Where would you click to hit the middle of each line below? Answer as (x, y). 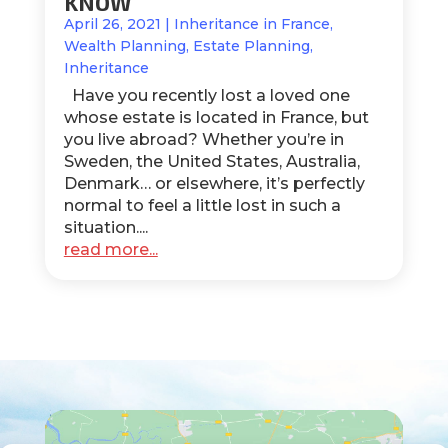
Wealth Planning (124, 45)
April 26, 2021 (112, 23)
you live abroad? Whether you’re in (203, 139)
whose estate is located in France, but (216, 117)
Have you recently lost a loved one (206, 95)
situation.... (105, 227)
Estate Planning (251, 45)
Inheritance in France (251, 23)
